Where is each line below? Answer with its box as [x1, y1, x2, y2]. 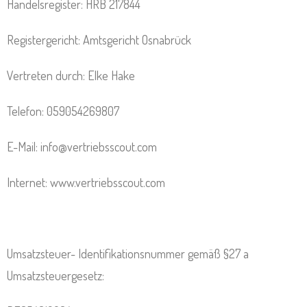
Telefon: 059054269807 [7, 103, 119, 119]
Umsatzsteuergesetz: [7, 268, 104, 283]
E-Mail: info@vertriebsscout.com [7, 139, 157, 154]
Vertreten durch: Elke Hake [7, 68, 135, 83]
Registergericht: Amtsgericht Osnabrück [7, 32, 191, 47]
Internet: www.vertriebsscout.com [7, 175, 165, 190]
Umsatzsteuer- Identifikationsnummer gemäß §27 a [7, 246, 249, 261]
